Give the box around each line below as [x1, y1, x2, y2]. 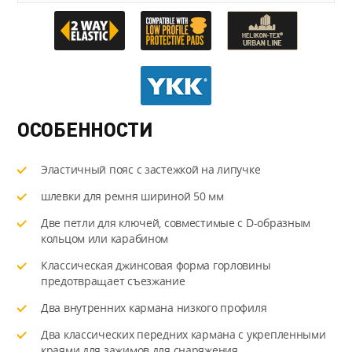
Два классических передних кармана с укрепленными [41, 326, 326, 342]
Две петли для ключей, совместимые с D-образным [41, 214, 311, 230]
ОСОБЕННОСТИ [17, 115, 152, 142]
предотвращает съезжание [41, 273, 185, 288]
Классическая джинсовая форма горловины [41, 257, 271, 273]
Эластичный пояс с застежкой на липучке [41, 161, 261, 177]
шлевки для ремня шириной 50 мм [41, 188, 224, 203]
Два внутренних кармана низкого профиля [41, 299, 267, 315]
